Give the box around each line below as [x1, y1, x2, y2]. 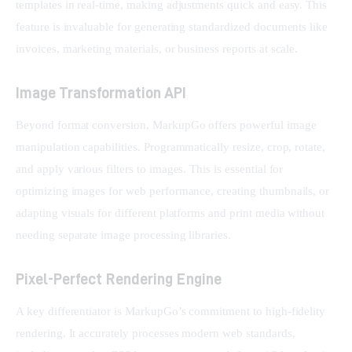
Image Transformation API [16, 83, 187, 101]
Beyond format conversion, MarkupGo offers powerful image [16, 118, 320, 131]
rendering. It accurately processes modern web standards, [16, 326, 299, 339]
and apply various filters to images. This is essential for [16, 162, 287, 175]
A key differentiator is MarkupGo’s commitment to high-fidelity [16, 304, 329, 317]
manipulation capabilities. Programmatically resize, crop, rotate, [16, 140, 329, 153]
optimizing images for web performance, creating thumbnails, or [16, 184, 333, 197]
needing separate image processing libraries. [16, 228, 232, 241]
